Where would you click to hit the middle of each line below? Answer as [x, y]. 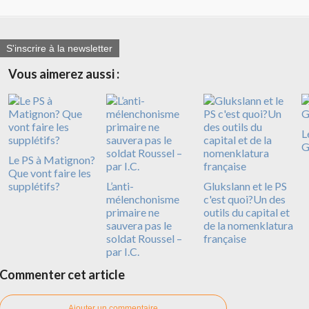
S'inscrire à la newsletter [59, 48]
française [225, 238]
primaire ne [132, 212]
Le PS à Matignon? [52, 159]
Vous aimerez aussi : [64, 73]
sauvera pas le [139, 225]
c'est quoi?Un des [245, 199]
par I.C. [122, 251]
